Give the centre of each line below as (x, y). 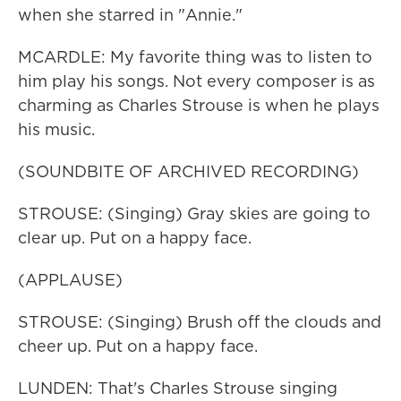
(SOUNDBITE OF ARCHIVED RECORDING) (188, 171)
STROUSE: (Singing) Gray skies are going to (194, 213)
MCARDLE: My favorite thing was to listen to (195, 57)
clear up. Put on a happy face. (135, 238)
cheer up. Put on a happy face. (138, 346)
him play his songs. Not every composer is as (196, 81)
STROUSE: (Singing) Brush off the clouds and (200, 322)
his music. (56, 129)
